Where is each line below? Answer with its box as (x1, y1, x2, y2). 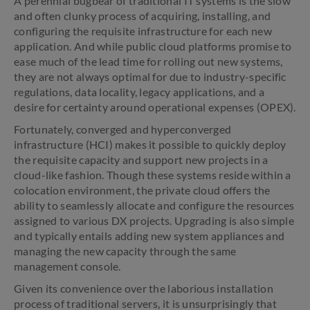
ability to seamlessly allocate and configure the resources (14, 199, 295, 212)
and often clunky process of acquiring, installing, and (14, 9, 271, 22)
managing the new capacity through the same (14, 244, 237, 257)
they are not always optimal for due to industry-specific (14, 70, 286, 83)
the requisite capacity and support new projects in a (14, 153, 268, 166)
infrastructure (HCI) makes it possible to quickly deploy (14, 138, 286, 151)
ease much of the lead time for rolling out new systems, (14, 55, 283, 68)
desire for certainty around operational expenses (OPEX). (14, 100, 296, 113)
